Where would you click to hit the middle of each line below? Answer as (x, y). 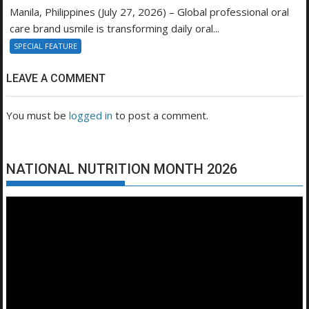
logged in (91, 116)
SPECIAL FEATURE (46, 46)
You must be (38, 116)
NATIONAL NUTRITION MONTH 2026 (122, 169)
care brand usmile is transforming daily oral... (115, 29)
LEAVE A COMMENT (56, 79)
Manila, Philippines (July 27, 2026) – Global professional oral (150, 12)
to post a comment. (161, 116)
